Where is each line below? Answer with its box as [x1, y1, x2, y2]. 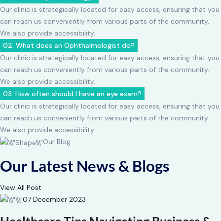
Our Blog [43, 137, 71, 147]
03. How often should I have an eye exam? [3, 89, 142, 99]
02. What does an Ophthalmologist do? [3, 41, 135, 50]
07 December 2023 [23, 194, 86, 204]
